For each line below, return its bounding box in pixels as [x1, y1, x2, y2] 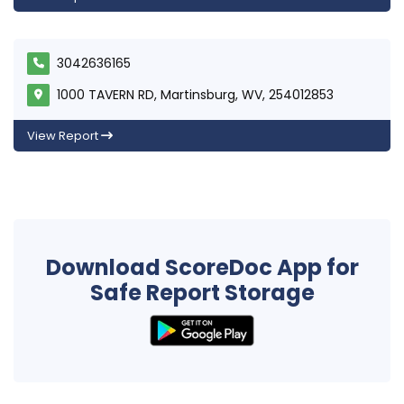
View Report [27, 126, 101, 144]
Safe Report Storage [89, 277, 315, 308]
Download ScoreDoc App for [45, 252, 359, 282]
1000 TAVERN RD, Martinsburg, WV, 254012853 [57, 85, 334, 104]
